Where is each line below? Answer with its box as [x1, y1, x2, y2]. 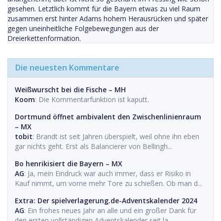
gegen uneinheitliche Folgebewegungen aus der [7, 24, 159, 34]
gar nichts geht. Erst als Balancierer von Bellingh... [15, 142, 172, 151]
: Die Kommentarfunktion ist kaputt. [35, 95, 149, 105]
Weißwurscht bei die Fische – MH [15, 85, 126, 95]
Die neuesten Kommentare [15, 62, 119, 74]
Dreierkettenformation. [7, 34, 81, 43]
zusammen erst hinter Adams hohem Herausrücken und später [7, 14, 208, 24]
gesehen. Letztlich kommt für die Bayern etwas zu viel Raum [7, 4, 200, 14]
